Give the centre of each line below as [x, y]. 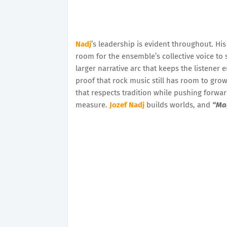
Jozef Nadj [127, 105]
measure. [92, 105]
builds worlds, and [178, 105]
